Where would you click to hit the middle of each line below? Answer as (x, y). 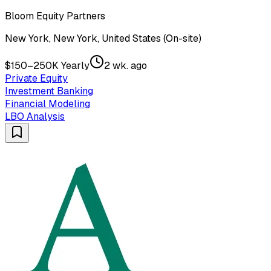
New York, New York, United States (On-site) (103, 38)
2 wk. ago (126, 65)
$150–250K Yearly (47, 65)
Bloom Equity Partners (55, 16)
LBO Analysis (35, 116)
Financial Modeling (47, 103)
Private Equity (36, 78)
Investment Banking (49, 91)
